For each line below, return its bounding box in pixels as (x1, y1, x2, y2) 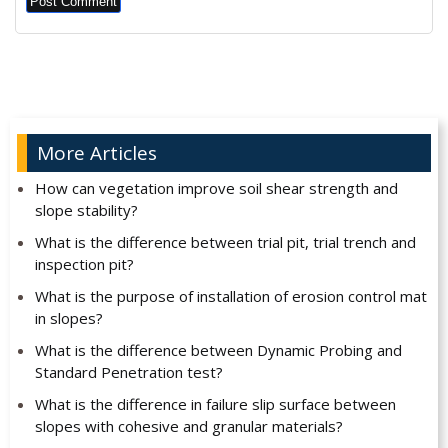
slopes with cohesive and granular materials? (34, 416, 343, 437)
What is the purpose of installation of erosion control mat (34, 286, 427, 307)
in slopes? (34, 308, 103, 329)
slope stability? (34, 200, 138, 221)
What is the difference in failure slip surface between (34, 394, 396, 415)
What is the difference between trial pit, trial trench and (34, 232, 416, 253)
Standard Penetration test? (34, 362, 223, 383)
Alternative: (26, 24, 111, 47)
